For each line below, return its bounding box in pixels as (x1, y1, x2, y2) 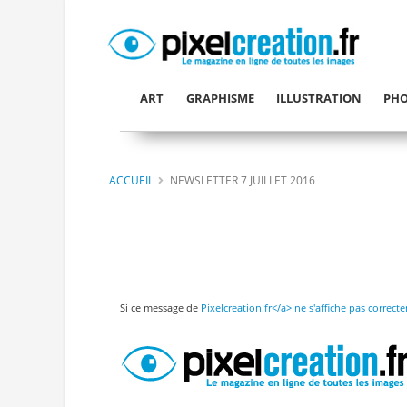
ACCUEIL (109, 172, 154, 187)
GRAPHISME (185, 90, 254, 106)
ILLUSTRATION (275, 90, 362, 106)
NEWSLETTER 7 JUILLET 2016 (170, 172, 315, 187)
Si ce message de (120, 301, 201, 315)
